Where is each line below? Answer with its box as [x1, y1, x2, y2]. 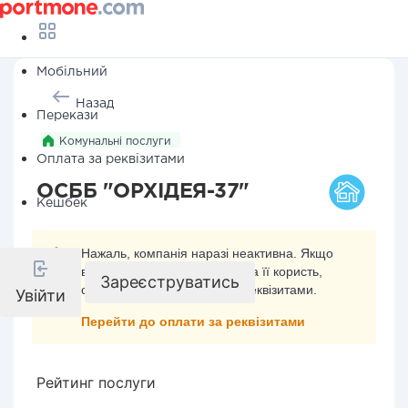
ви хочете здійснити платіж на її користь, [81, 264, 322, 279]
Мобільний [36, 66, 107, 77]
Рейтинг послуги [36, 373, 156, 392]
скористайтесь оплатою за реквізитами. [81, 282, 317, 297]
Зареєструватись [100, 272, 240, 291]
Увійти [15, 286, 66, 305]
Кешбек [36, 198, 87, 209]
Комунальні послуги [59, 137, 171, 147]
